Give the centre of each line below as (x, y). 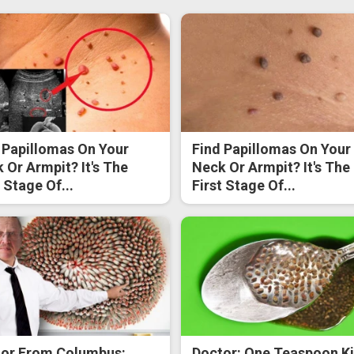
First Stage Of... (244, 186)
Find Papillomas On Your (272, 149)
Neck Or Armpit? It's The (271, 168)
